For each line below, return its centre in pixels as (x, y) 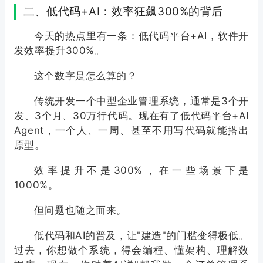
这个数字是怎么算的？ (85, 76)
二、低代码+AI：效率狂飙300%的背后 (123, 12)
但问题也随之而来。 (80, 210)
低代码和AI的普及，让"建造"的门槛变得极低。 (141, 236)
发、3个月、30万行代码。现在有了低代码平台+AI (131, 116)
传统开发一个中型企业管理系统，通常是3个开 (141, 101)
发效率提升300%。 (59, 51)
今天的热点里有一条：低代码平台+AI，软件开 (141, 36)
